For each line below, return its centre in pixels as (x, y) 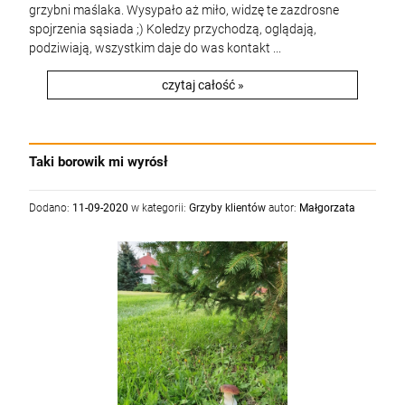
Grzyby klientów (227, 208)
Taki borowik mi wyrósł (99, 162)
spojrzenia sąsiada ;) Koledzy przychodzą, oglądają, (173, 29)
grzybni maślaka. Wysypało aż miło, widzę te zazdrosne (184, 10)
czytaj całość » (202, 85)
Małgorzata (327, 208)
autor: (283, 208)
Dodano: (51, 208)
